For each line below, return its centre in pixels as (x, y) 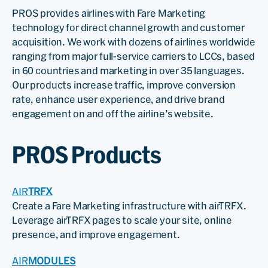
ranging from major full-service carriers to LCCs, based (134, 56)
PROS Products (87, 155)
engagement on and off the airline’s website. (113, 113)
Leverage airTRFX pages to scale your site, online (122, 220)
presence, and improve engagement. (96, 234)
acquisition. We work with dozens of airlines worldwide (134, 42)
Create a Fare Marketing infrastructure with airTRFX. (129, 205)
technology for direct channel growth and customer (129, 27)
